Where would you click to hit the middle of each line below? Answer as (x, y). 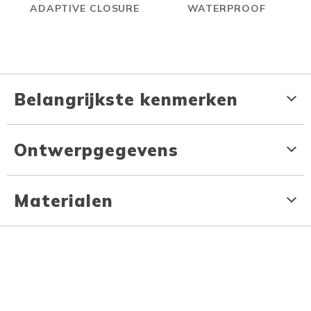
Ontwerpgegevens (96, 150)
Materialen (64, 200)
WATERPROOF (226, 8)
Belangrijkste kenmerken (126, 99)
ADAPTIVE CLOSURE (85, 8)
